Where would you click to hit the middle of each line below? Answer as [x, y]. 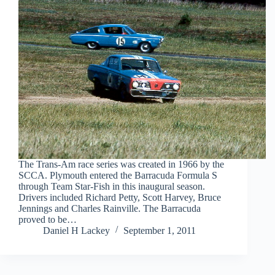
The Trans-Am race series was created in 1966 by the [121, 164]
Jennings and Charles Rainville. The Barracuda [110, 208]
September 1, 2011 [160, 230]
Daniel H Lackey [76, 230]
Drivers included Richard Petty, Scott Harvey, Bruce [120, 197]
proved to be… [48, 219]
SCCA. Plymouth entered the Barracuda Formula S [118, 175]
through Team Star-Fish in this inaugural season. [112, 186]
